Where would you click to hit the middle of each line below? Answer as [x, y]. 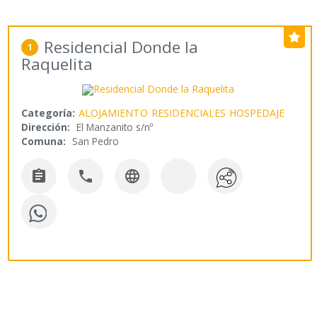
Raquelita [57, 64]
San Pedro [96, 142]
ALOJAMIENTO [114, 113]
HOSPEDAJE [257, 113]
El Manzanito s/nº [115, 127]
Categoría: [48, 113]
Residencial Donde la [121, 47]
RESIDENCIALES [189, 113]
